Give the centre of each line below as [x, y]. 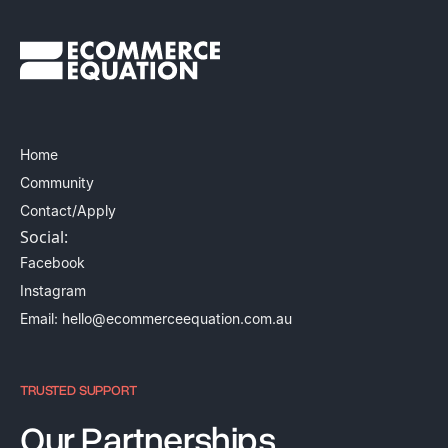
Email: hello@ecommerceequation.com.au [156, 319]
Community [57, 183]
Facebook [52, 263]
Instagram [53, 291]
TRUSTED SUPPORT [78, 391]
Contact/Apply [68, 211]
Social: [44, 237]
